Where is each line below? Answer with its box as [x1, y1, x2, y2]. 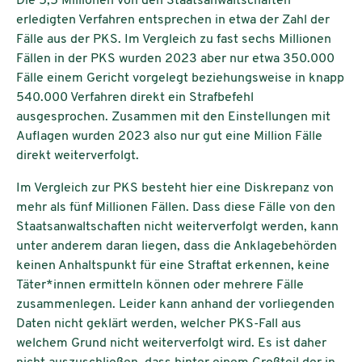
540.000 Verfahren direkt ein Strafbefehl [16, 91, 254, 105]
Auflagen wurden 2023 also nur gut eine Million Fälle [16, 130, 322, 144]
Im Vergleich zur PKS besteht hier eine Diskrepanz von [16, 182, 334, 196]
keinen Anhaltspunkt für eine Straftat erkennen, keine [16, 259, 330, 273]
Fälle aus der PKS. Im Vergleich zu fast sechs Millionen [16, 33, 331, 47]
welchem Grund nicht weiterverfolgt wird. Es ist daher [16, 337, 326, 351]
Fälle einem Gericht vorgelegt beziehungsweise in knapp [16, 72, 344, 86]
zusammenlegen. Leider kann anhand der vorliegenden [16, 298, 335, 312]
